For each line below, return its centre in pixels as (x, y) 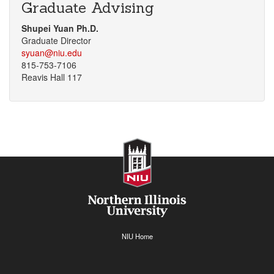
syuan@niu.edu (52, 53)
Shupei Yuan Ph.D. (60, 28)
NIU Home (137, 236)
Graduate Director (56, 41)
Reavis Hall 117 (52, 77)
